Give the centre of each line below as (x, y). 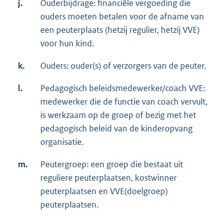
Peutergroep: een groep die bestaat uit (112, 165)
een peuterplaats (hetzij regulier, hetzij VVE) (120, 30)
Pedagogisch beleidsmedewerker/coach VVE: (123, 88)
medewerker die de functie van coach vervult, (124, 102)
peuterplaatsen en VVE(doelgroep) (104, 191)
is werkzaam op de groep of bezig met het (118, 115)
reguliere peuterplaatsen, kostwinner (109, 178)
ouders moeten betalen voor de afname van (122, 17)
